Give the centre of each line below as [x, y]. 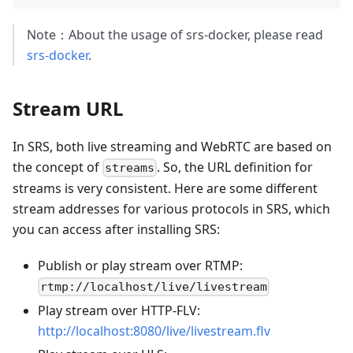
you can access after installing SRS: [116, 229]
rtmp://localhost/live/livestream [154, 286]
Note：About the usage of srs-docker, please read [175, 34]
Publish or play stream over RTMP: [140, 265]
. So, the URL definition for [235, 167]
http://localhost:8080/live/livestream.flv [154, 331]
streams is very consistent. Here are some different [165, 188]
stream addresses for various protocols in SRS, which [171, 208]
